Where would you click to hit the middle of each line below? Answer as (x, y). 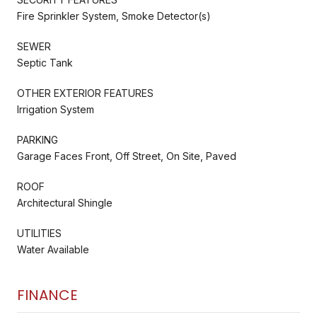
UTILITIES (39, 233)
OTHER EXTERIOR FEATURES (85, 93)
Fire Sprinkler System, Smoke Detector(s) (114, 16)
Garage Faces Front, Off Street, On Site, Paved (127, 156)
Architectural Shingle (65, 202)
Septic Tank (45, 62)
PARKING (38, 139)
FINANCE (47, 295)
